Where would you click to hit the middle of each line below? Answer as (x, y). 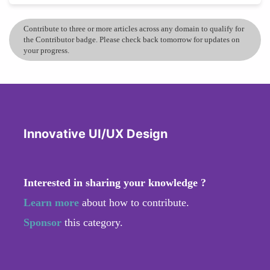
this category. (94, 222)
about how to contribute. (134, 202)
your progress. (46, 50)
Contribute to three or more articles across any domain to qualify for (134, 28)
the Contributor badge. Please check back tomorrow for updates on (132, 39)
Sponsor (44, 222)
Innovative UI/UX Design (96, 133)
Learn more (51, 202)
